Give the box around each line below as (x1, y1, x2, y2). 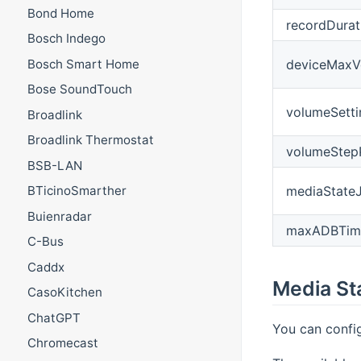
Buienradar (27, 208, 92, 224)
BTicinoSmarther (27, 183, 127, 199)
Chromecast (27, 335, 98, 351)
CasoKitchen (27, 284, 102, 301)
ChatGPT (27, 309, 81, 326)
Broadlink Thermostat (27, 132, 154, 148)
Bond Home (27, 5, 94, 21)
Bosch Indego (27, 31, 106, 47)
